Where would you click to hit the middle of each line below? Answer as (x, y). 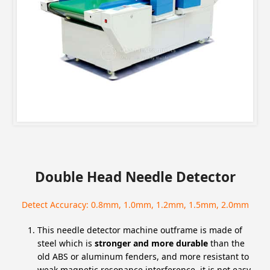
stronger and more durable (152, 243)
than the (227, 243)
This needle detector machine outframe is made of (140, 230)
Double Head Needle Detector (135, 177)
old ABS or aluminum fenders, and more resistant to (143, 256)
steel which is (66, 243)
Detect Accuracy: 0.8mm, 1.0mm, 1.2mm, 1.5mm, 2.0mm (135, 204)
